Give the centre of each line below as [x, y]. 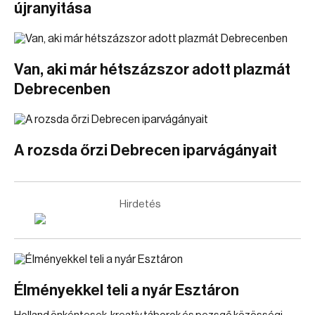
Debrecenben [62, 89]
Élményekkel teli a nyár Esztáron [127, 290]
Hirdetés [140, 204]
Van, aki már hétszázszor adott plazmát [152, 70]
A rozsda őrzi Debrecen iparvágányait [146, 150]
